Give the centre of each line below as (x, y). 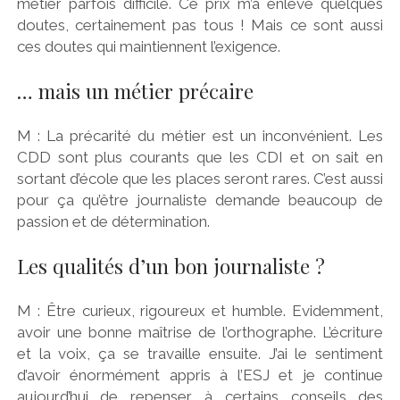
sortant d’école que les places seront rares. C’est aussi (200, 179)
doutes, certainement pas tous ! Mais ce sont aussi (200, 25)
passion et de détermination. (113, 222)
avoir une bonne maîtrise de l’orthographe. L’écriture (200, 333)
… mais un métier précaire (135, 91)
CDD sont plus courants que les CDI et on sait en (200, 158)
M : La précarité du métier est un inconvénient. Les (200, 136)
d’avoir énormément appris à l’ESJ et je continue (200, 375)
